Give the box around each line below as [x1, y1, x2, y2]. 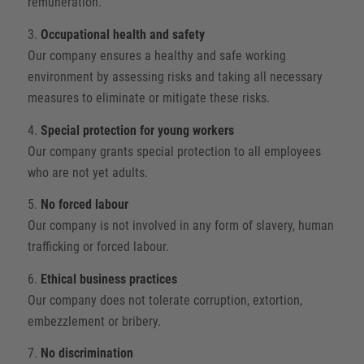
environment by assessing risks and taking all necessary [27, 68, 323, 84]
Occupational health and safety [40, 26, 205, 42]
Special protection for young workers [40, 122, 234, 138]
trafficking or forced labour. [27, 239, 169, 255]
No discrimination [40, 345, 133, 362]
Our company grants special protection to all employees [27, 143, 321, 159]
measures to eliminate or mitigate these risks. [27, 89, 270, 106]
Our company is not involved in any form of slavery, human [27, 218, 334, 234]
